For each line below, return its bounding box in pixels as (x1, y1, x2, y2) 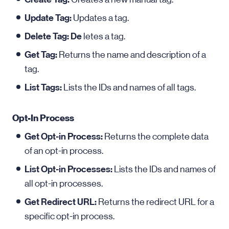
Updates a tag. (72, 13, 129, 23)
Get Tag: (25, 49, 57, 60)
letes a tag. (82, 31, 125, 41)
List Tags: (25, 82, 62, 93)
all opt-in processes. (25, 178, 103, 189)
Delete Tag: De (25, 31, 82, 42)
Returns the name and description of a (57, 50, 206, 60)
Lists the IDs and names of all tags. (62, 82, 196, 93)
